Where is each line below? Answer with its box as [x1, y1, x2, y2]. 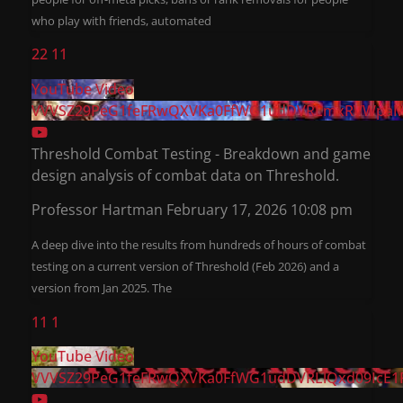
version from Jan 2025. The [31, 280, 172, 297]
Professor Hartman [31, 199, 163, 219]
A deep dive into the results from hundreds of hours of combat [31, 237, 366, 254]
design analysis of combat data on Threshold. [31, 165, 339, 185]
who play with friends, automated [31, 12, 211, 29]
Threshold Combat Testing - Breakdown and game [31, 143, 371, 164]
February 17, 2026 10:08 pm [166, 199, 353, 219]
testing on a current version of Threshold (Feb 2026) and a [31, 258, 339, 275]
